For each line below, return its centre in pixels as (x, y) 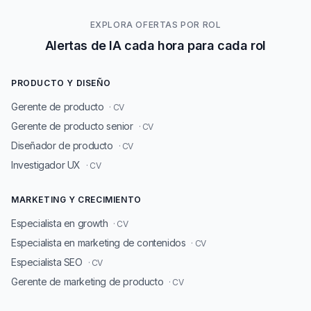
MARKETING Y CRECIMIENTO (76, 200)
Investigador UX (46, 165)
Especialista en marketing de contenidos (99, 243)
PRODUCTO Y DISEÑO (61, 83)
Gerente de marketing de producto (87, 281)
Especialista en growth (60, 223)
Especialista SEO (47, 262)
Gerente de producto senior (72, 126)
